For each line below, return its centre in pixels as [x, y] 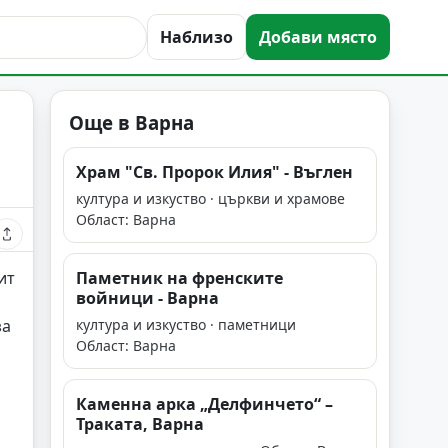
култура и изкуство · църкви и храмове [210, 198]
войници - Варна [147, 298]
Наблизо [196, 37]
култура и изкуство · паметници [186, 324]
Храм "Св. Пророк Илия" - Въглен [214, 172]
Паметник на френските [179, 278]
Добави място [318, 37]
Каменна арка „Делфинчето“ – [204, 404]
